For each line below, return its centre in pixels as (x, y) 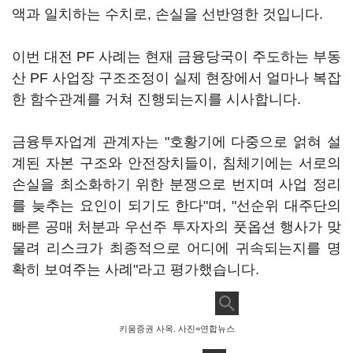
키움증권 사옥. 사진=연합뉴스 (176, 329)
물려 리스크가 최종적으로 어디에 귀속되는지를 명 (176, 248)
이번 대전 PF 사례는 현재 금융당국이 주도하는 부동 (176, 57)
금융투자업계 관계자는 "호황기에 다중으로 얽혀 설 (176, 142)
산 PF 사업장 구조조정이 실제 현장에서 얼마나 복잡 (176, 78)
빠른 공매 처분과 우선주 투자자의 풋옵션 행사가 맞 (176, 227)
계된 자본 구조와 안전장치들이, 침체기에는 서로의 (176, 163)
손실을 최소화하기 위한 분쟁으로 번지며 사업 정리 (176, 184)
